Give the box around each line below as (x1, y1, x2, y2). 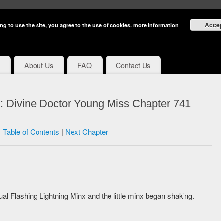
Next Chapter (65, 126, 108, 137)
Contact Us (115, 60, 150, 71)
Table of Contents (2, 126, 59, 137)
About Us (24, 60, 54, 71)
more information (133, 21, 179, 29)
